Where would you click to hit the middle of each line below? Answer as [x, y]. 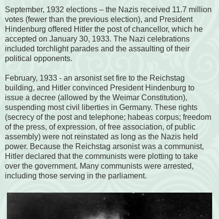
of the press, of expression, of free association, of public [100, 127]
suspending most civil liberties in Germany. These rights [101, 108]
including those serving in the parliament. [77, 176]
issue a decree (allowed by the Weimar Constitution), [96, 98]
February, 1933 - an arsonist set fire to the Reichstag [95, 78]
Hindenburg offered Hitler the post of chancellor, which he [104, 29]
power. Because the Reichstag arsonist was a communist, [104, 147]
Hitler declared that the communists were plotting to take [101, 156]
